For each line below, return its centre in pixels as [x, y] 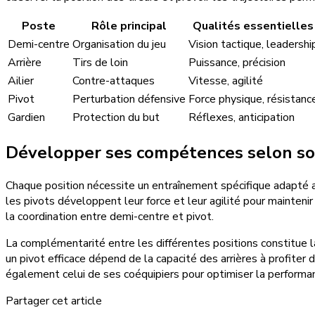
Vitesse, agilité [226, 81]
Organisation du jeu [119, 45]
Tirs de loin [100, 63]
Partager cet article [54, 301]
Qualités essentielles [253, 26]
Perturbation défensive [129, 99]
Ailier [21, 81]
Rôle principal [129, 26]
